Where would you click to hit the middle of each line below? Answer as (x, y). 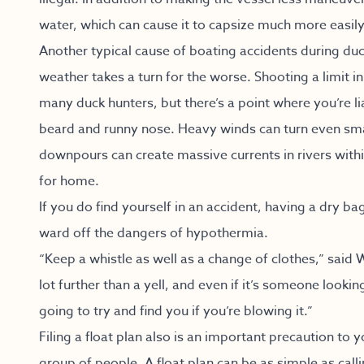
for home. (69, 181)
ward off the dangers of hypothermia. (154, 233)
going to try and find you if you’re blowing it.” (176, 311)
